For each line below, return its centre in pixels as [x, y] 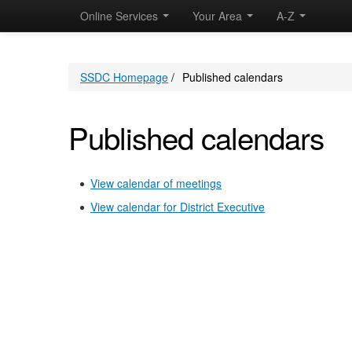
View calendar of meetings [156, 183]
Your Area [219, 16]
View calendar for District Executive [178, 207]
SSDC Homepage [124, 77]
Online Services [121, 16]
